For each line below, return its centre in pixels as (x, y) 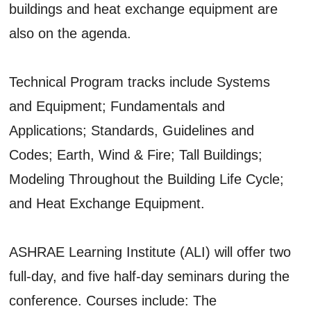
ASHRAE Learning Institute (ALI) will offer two (150, 252)
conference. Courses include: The (113, 300)
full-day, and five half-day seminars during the (150, 276)
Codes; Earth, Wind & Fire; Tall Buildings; (136, 154)
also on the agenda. (70, 33)
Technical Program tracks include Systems (140, 82)
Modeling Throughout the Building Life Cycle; (147, 179)
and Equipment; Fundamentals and (117, 106)
